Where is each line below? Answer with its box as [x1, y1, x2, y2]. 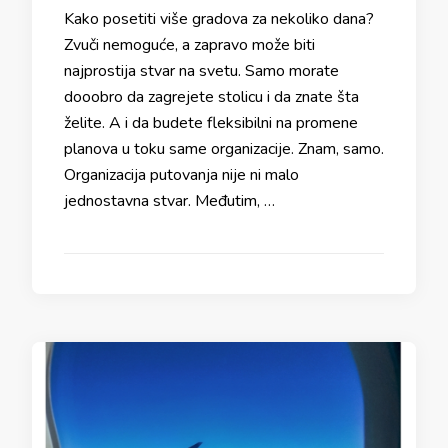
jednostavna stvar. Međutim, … [64, 190, 275, 212]
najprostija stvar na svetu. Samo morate [64, 60, 339, 82]
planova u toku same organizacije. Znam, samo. [64, 138, 384, 160]
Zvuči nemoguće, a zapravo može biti [64, 34, 315, 56]
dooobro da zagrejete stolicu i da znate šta [64, 86, 359, 108]
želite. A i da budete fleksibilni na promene [64, 112, 358, 134]
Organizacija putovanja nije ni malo [64, 164, 299, 186]
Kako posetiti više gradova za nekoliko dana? [64, 8, 374, 30]
